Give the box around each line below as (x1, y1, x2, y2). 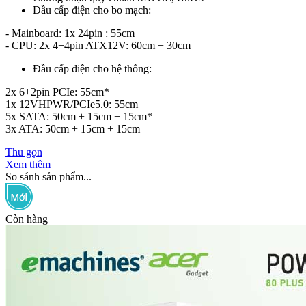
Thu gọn (5, 145, 42, 158)
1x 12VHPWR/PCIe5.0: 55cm (5, 98, 138, 110)
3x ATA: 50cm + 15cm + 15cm (5, 122, 140, 135)
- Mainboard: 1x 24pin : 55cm (5, 27, 135, 39)
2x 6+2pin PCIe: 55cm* (5, 85, 109, 98)
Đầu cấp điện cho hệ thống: (33, 62, 152, 74)
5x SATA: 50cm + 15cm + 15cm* (5, 110, 152, 122)
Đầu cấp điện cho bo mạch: (33, 3, 154, 16)
